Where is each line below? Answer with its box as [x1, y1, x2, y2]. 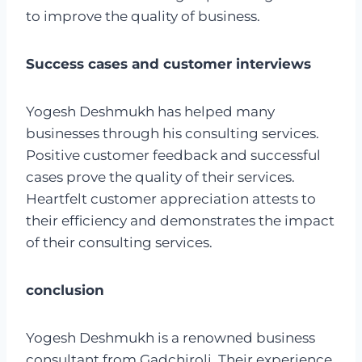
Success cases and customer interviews [26, 56, 311, 73]
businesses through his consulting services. [26, 125, 319, 142]
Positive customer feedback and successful [26, 147, 321, 164]
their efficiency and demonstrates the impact [26, 213, 335, 229]
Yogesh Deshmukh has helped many [26, 103, 275, 120]
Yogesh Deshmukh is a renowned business [26, 330, 315, 347]
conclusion [26, 282, 104, 299]
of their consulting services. [26, 234, 213, 251]
